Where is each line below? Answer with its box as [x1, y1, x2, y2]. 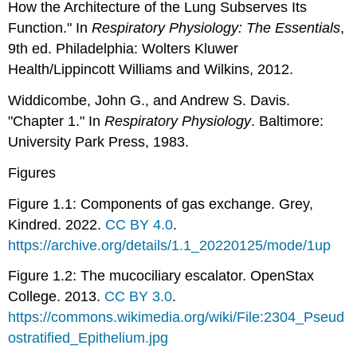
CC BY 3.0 [104, 288, 173, 305]
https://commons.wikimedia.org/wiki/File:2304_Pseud [8, 309, 345, 326]
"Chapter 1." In [8, 112, 105, 129]
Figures [8, 164, 57, 181]
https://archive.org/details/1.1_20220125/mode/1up [8, 237, 331, 253]
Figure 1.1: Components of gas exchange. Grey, [8, 195, 314, 212]
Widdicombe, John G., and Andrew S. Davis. [8, 92, 291, 108]
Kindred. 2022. [8, 216, 106, 233]
